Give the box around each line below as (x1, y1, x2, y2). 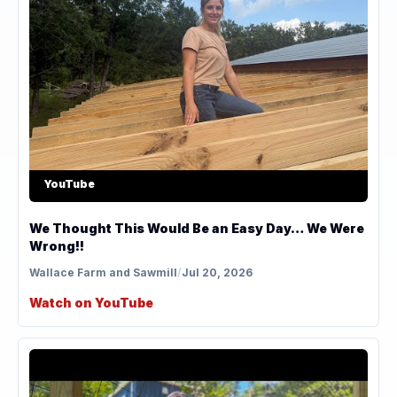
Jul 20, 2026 (182, 265, 253, 279)
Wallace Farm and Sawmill (29, 265, 177, 279)
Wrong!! (29, 237, 84, 253)
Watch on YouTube (29, 294, 153, 310)
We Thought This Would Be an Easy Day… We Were (29, 220, 364, 236)
